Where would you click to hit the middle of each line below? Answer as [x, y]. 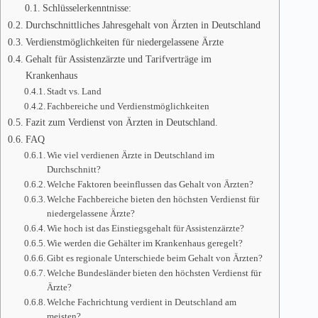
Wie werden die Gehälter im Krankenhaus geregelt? [145, 243]
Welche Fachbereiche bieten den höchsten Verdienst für [153, 199]
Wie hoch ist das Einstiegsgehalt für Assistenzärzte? [146, 229]
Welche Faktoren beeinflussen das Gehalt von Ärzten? [150, 185]
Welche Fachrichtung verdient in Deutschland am [142, 302]
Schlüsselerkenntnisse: [87, 9]
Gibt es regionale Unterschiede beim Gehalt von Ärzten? [155, 258]
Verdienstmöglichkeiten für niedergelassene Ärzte [124, 42]
